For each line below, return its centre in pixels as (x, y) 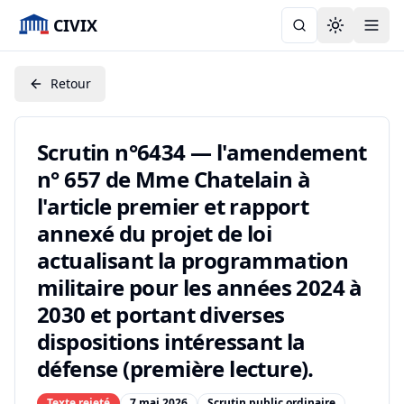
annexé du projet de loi (155, 233)
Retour (71, 83)
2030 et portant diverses (161, 314)
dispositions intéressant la (171, 341)
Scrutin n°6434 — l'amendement (202, 152)
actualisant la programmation (193, 260)
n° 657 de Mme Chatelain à (174, 179)
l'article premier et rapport (173, 206)
